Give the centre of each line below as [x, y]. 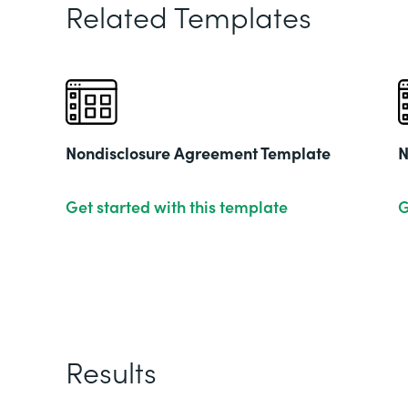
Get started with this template [177, 206]
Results [111, 371]
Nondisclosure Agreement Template [198, 153]
